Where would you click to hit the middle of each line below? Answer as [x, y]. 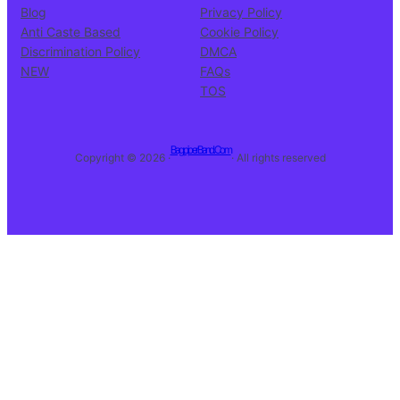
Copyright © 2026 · [122, 157]
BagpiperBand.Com [200, 150]
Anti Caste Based [71, 32]
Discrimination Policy [80, 52]
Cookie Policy [239, 32]
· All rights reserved [278, 157]
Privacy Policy [241, 12]
